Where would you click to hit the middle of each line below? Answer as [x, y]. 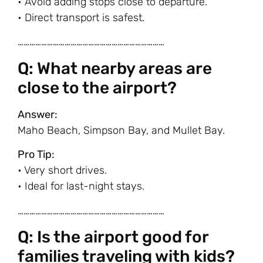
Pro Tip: [36, 155]
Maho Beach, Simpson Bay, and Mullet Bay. [121, 130]
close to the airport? [97, 87]
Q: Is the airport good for [113, 237]
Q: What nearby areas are [115, 68]
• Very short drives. [62, 171]
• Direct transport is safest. [81, 18]
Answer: [38, 114]
